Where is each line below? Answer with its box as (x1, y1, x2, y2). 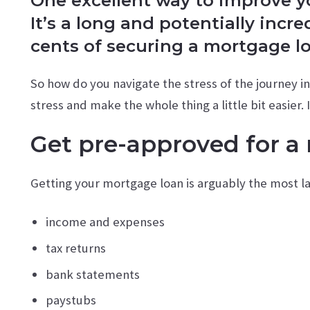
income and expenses (46, 214, 165, 230)
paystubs (46, 292, 96, 309)
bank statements (46, 266, 140, 282)
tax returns (46, 240, 106, 257)
